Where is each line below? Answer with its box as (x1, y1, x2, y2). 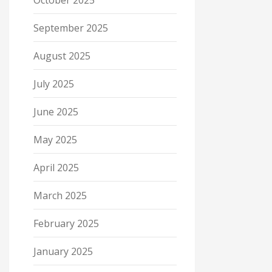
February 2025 (33, 217, 99, 230)
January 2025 (33, 245, 93, 258)
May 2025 (33, 133, 77, 146)
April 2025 (33, 161, 79, 174)
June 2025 (33, 105, 78, 118)
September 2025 (33, 21, 108, 35)
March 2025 (33, 189, 87, 202)
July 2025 (33, 77, 74, 90)
